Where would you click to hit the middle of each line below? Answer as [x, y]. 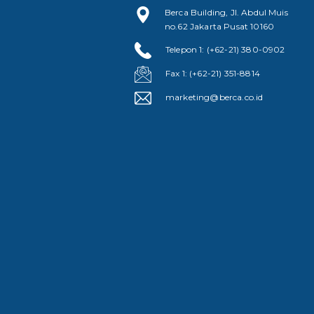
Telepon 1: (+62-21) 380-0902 [225, 50]
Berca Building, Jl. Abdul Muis [226, 13]
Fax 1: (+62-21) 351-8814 [213, 74]
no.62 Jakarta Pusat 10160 [220, 27]
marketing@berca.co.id [214, 97]
